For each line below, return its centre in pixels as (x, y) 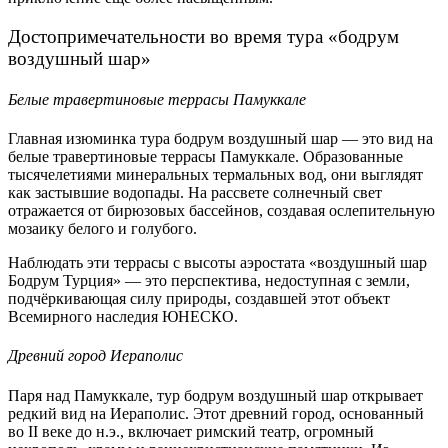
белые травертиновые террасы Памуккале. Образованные (205, 157)
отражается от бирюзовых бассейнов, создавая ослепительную (221, 211)
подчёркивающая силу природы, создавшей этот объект (199, 299)
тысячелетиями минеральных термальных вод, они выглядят (215, 175)
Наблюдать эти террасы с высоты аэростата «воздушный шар (217, 263)
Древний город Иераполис (95, 356)
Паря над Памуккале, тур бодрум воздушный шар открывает (215, 395)
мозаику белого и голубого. (102, 229)
